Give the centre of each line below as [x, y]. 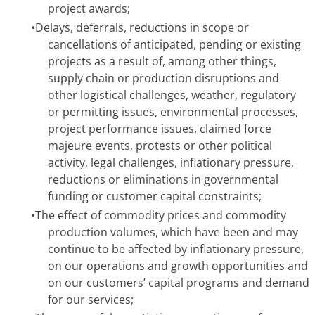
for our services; [91, 299]
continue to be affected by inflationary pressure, [176, 249]
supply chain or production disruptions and [163, 78]
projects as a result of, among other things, [162, 62]
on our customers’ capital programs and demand [179, 282]
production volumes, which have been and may [173, 232]
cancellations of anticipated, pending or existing [174, 45]
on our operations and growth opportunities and [178, 265]
